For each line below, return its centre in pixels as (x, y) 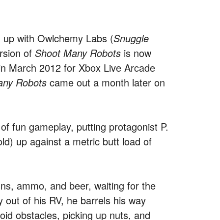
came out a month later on (106, 82)
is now (136, 53)
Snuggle (131, 38)
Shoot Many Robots (78, 53)
